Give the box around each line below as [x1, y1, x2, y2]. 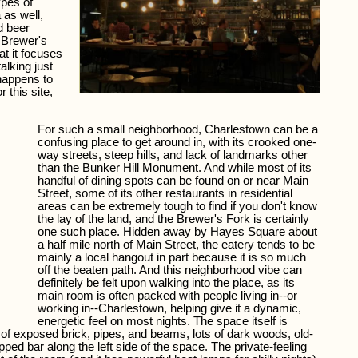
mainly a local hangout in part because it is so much [38, 251, 307, 265]
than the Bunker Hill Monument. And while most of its [38, 161, 312, 175]
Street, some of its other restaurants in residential [38, 187, 293, 201]
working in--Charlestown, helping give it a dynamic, [38, 302, 302, 316]
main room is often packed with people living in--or [38, 289, 298, 303]
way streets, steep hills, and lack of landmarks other [38, 149, 308, 162]
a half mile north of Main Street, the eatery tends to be [38, 238, 316, 252]
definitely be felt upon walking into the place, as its [38, 276, 296, 290]
